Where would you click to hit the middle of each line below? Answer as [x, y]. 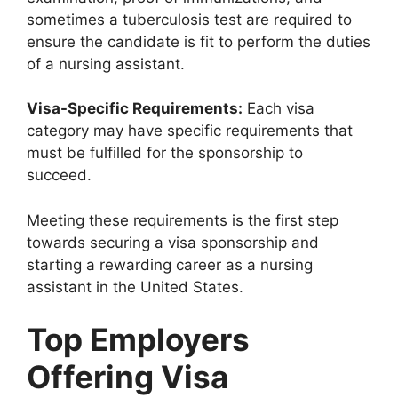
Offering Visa [127, 377]
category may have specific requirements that [190, 131]
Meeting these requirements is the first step [183, 220]
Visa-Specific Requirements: [135, 108]
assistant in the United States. [135, 287]
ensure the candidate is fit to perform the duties [199, 41]
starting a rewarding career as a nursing [170, 264]
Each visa [279, 108]
